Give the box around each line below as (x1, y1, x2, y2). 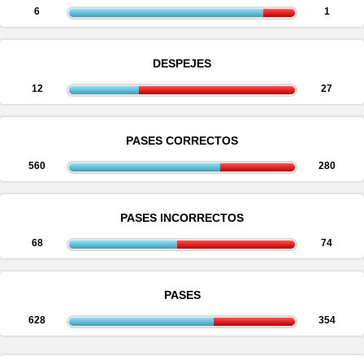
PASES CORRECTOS (126, 134, 238, 147)
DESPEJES (153, 57, 211, 70)
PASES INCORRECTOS (120, 211, 244, 224)
